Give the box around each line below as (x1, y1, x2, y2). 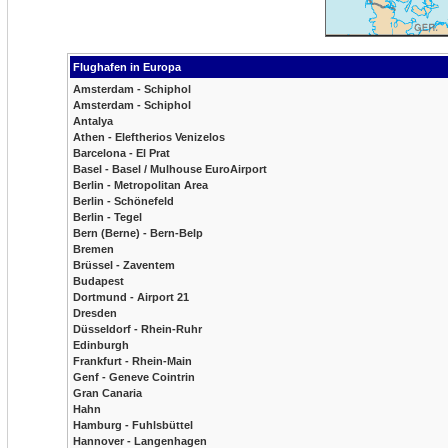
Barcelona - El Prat (73, 147, 170, 159)
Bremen (73, 243, 114, 255)
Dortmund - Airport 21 (73, 291, 189, 303)
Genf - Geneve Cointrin (73, 371, 195, 383)
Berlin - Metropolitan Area (73, 179, 208, 191)
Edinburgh (73, 339, 129, 351)
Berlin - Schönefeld (73, 195, 174, 207)
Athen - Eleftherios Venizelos (73, 131, 225, 143)
